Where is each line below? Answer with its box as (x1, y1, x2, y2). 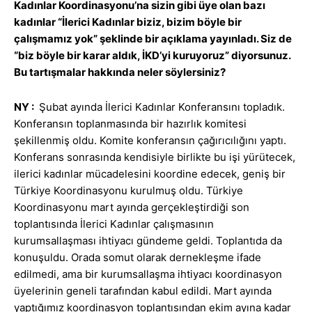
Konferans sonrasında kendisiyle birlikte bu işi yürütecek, (14, 150, 295, 164)
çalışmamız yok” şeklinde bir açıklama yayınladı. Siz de (14, 32, 292, 46)
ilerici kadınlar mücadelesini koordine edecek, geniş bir (14, 167, 286, 181)
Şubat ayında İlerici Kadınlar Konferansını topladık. (36, 100, 288, 114)
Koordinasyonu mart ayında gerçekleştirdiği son (14, 201, 249, 214)
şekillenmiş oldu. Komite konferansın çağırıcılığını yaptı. (14, 134, 289, 148)
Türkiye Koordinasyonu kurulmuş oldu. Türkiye (14, 184, 243, 198)
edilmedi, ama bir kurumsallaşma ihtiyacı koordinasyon (14, 267, 282, 281)
